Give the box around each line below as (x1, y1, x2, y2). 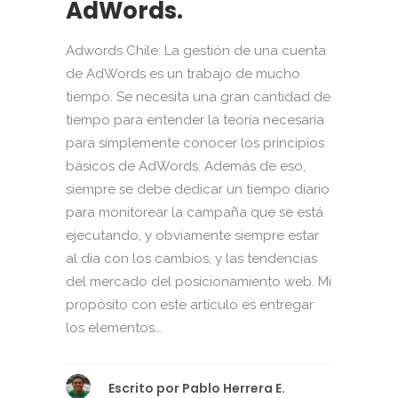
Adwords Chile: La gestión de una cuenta (66, 42, 326, 59)
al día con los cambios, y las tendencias (66, 250, 317, 267)
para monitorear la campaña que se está (66, 203, 323, 220)
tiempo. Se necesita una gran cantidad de (66, 88, 330, 105)
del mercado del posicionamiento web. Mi (66, 273, 331, 290)
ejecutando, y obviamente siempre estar (66, 227, 319, 243)
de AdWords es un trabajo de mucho (66, 65, 300, 82)
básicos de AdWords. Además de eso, (66, 157, 306, 174)
